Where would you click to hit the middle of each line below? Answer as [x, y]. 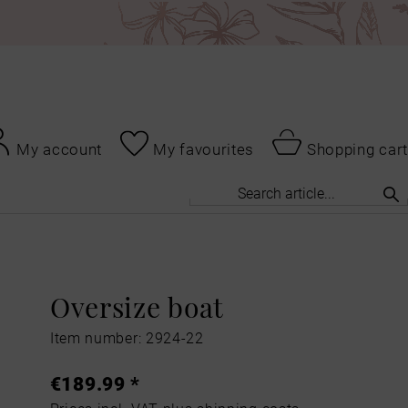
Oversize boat [137, 306]
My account [60, 148]
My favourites [204, 148]
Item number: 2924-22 [127, 338]
